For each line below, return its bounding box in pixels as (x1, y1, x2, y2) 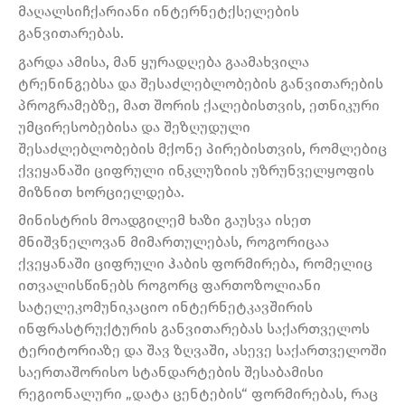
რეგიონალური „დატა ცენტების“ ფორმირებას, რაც (18, 385, 378, 403)
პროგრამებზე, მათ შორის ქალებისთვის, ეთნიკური (18, 96, 380, 114)
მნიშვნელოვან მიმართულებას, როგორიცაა (18, 233, 329, 251)
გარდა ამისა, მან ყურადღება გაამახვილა (18, 52, 309, 71)
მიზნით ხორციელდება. (18, 183, 184, 201)
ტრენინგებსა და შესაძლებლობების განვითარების (18, 74, 383, 92)
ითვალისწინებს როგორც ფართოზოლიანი (18, 277, 321, 295)
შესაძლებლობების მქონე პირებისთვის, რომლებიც (18, 139, 387, 157)
